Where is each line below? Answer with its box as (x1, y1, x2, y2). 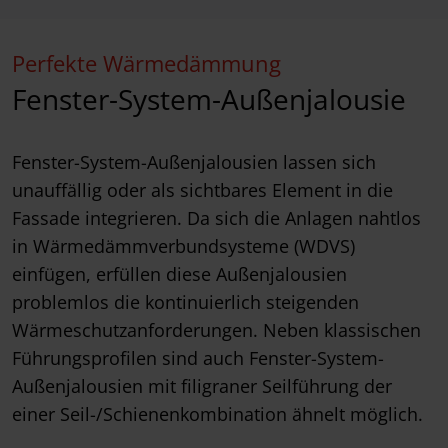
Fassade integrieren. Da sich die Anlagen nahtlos (12, 206, 421, 231)
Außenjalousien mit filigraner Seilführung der (12, 374, 392, 399)
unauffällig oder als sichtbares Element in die (12, 178, 393, 203)
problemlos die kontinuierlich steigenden (12, 290, 359, 315)
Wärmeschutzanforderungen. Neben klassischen (12, 318, 421, 343)
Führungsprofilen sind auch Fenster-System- (12, 346, 384, 371)
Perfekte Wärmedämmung (12, 49, 281, 79)
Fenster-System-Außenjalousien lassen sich (12, 150, 376, 175)
